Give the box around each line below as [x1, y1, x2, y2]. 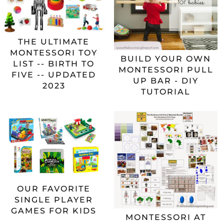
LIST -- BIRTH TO [13, 59, 95, 68]
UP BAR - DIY [133, 75, 199, 85]
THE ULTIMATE [18, 37, 90, 46]
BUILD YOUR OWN [120, 53, 211, 63]
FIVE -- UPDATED [11, 70, 96, 79]
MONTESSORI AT [125, 212, 206, 222]
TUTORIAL [141, 86, 191, 96]
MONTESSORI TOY [10, 48, 98, 57]
